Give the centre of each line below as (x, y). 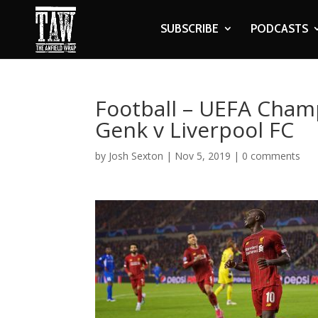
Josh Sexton (136, 156)
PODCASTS (279, 28)
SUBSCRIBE (189, 28)
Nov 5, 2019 (203, 156)
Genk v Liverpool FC (195, 130)
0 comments (272, 156)
